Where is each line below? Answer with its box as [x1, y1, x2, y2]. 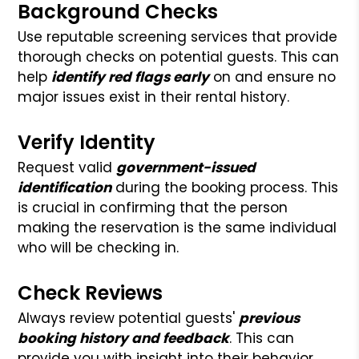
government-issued [116, 157, 256, 177]
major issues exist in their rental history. [18, 87, 290, 107]
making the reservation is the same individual [18, 217, 337, 237]
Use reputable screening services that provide [18, 26, 338, 46]
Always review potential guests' [18, 308, 240, 328]
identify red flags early [51, 67, 210, 87]
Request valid [18, 157, 117, 177]
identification [18, 177, 112, 197]
